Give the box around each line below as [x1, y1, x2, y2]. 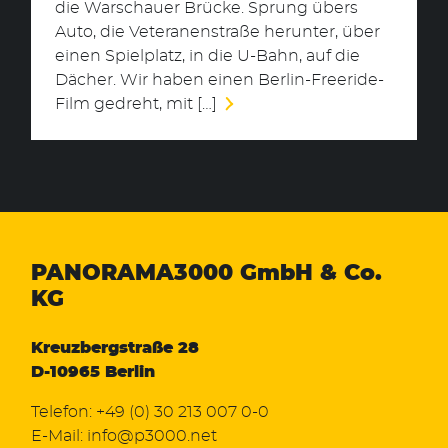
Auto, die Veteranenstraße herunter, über [55, 24, 380, 41]
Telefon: [31, 404, 96, 421]
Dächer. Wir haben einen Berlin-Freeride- [55, 72, 384, 89]
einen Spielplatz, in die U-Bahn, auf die [55, 48, 360, 65]
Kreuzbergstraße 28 [31, 340, 199, 357]
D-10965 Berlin [31, 364, 155, 381]
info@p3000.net [87, 428, 217, 445]
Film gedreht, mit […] [55, 96, 221, 113]
